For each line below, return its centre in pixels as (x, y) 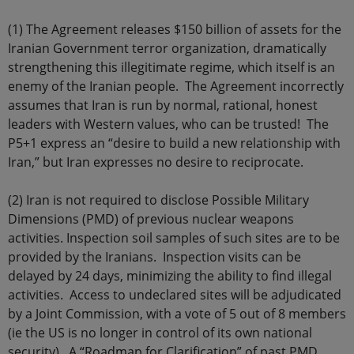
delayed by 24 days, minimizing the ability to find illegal (170, 276)
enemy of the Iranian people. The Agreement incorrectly (176, 87)
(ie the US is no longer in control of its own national (160, 333)
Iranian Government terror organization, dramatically (167, 49)
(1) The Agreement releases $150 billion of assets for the (175, 30)
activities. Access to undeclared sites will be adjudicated (175, 295)
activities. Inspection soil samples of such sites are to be (174, 238)
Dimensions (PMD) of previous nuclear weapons (151, 219)
